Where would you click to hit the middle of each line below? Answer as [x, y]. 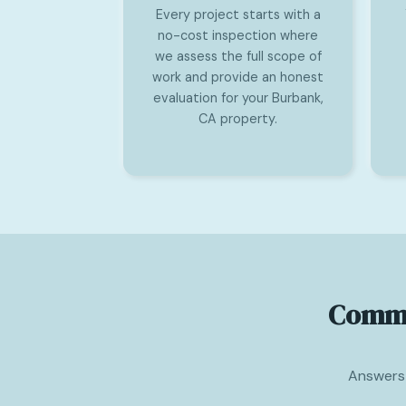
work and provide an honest [238, 77]
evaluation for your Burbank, [238, 98]
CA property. [238, 119]
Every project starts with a [238, 14]
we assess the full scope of [238, 56]
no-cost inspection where [238, 35]
